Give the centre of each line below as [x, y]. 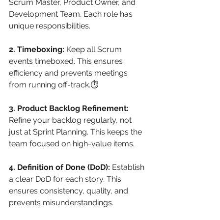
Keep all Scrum [94, 49]
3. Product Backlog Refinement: [69, 108]
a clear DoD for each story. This [66, 179]
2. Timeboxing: [37, 49]
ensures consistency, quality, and [69, 191]
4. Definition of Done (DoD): [59, 167]
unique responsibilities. [50, 26]
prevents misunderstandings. [61, 203]
